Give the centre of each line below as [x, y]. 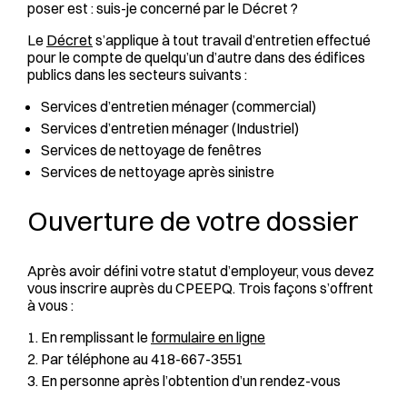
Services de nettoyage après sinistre [158, 172]
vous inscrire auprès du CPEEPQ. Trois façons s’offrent [200, 288]
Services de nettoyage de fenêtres [151, 150]
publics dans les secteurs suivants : [137, 74]
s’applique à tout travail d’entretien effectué [232, 40]
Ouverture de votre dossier [193, 221]
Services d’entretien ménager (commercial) [179, 106]
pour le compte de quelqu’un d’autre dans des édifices [196, 57]
